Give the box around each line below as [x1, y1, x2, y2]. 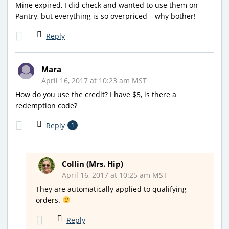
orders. [36, 195, 62, 205]
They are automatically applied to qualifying [36, 184, 187, 194]
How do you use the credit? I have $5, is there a [15, 89, 176, 99]
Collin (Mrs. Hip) [62, 158, 123, 169]
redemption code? [15, 100, 77, 110]
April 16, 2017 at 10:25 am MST [62, 170, 167, 180]
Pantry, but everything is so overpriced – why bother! [15, 11, 196, 21]
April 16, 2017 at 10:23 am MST [41, 75, 147, 85]
